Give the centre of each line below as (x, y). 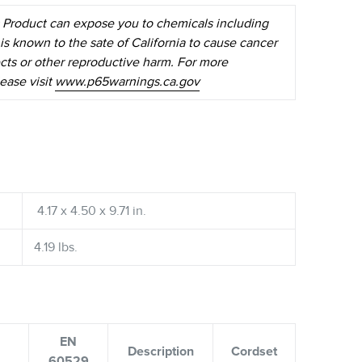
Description (160, 351)
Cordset (254, 351)
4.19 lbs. (56, 247)
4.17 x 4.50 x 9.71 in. (90, 211)
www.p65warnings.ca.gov (127, 81)
